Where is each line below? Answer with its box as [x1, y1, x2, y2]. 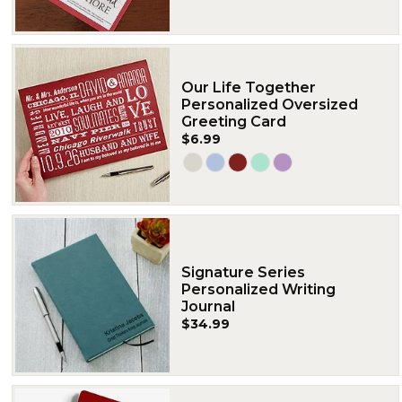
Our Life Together [181, 78, 316, 96]
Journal [181, 297, 235, 315]
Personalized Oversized [181, 95, 358, 113]
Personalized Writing [181, 280, 336, 298]
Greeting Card [181, 112, 286, 130]
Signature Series [181, 263, 305, 281]
